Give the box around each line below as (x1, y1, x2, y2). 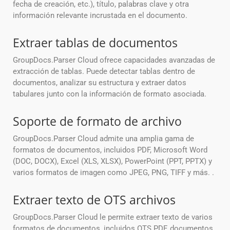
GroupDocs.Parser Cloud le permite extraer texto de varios (13, 213, 213, 222)
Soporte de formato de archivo (13, 113, 182, 130)
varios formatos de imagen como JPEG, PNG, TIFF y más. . (13, 168, 214, 178)
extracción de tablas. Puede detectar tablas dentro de (13, 67, 195, 76)
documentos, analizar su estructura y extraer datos (13, 78, 186, 88)
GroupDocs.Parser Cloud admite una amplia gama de (13, 134, 194, 144)
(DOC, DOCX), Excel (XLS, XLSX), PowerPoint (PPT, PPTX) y (13, 157, 212, 166)
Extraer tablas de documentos (13, 34, 178, 51)
